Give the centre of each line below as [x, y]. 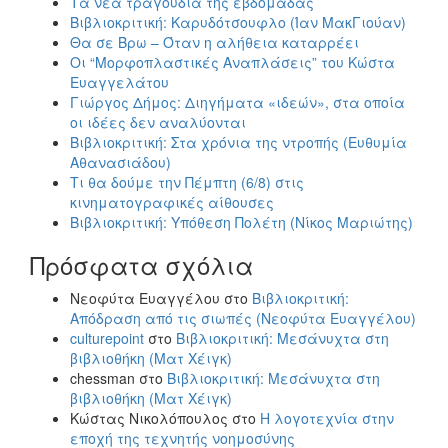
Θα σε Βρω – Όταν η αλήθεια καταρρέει [214, 41]
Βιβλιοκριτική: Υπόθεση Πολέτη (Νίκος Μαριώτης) [241, 221]
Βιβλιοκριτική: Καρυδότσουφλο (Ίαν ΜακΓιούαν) [238, 21]
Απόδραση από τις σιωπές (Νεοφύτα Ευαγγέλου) [243, 317]
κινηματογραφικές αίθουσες [172, 201]
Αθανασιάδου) [120, 161]
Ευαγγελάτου [119, 81]
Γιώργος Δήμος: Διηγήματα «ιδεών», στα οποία [237, 101]
